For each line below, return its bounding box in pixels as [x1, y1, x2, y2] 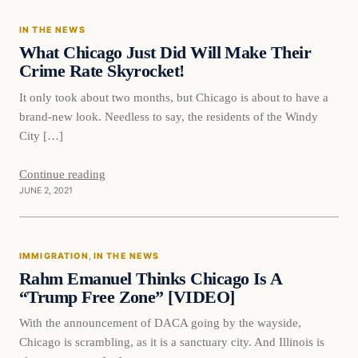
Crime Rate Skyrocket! [19, 61, 185, 81]
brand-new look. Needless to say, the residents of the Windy [19, 109, 318, 123]
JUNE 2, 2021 [19, 185, 73, 196]
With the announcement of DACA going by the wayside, [19, 316, 301, 330]
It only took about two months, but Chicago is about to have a [19, 89, 328, 104]
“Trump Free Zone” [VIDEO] [19, 287, 235, 307]
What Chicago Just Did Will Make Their [19, 42, 312, 62]
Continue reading [19, 166, 105, 181]
